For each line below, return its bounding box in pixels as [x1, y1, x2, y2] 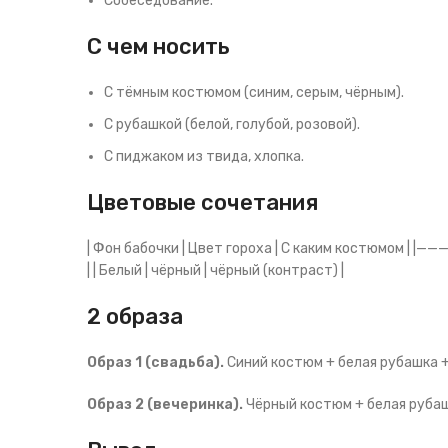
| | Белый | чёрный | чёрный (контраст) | [87, 262, 344, 279]
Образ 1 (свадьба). [87, 354, 224, 371]
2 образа [87, 303, 183, 330]
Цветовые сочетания [87, 189, 318, 216]
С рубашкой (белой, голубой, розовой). [104, 116, 360, 133]
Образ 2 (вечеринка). [87, 396, 243, 413]
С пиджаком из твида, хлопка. [104, 148, 304, 165]
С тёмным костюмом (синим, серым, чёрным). [104, 84, 404, 101]
